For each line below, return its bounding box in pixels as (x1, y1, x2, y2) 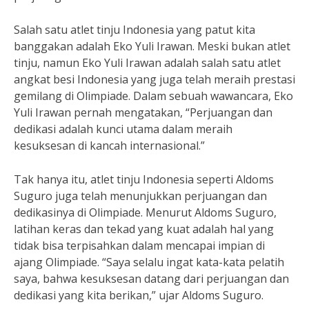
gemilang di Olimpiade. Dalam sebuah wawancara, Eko (14, 88, 293, 103)
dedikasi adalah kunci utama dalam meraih (14, 121, 232, 137)
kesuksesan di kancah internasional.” (14, 138, 205, 153)
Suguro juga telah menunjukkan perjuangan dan (14, 188, 267, 203)
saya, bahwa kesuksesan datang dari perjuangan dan (14, 271, 289, 286)
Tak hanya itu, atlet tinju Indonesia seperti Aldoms (14, 172, 274, 187)
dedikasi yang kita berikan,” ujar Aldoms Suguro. (14, 288, 263, 303)
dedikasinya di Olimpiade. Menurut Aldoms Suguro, (14, 205, 277, 220)
